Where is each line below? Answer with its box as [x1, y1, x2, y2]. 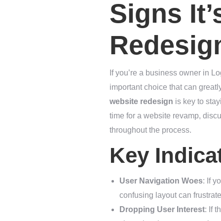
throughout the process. [110, 126, 191, 135]
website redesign [110, 97, 173, 106]
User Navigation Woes [119, 177, 203, 185]
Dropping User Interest [119, 205, 205, 214]
